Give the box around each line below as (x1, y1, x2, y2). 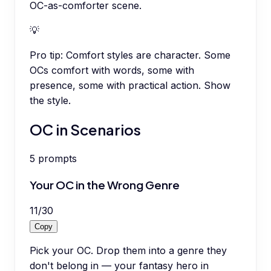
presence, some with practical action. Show (30, 79, 230, 91)
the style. (30, 94, 71, 106)
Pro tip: (30, 49, 63, 61)
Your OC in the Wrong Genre (30, 177, 180, 192)
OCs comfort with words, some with (30, 64, 194, 76)
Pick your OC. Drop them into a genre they (30, 244, 227, 257)
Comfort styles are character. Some (66, 49, 230, 61)
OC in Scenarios (30, 120, 141, 139)
